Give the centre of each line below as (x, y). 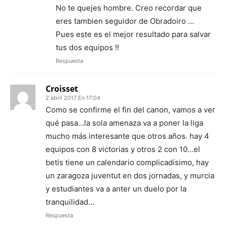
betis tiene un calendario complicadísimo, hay (127, 162)
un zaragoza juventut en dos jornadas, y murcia (130, 176)
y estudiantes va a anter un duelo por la (116, 189)
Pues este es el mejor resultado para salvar (133, 34)
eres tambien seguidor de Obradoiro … (125, 21)
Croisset (62, 89)
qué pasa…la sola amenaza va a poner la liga (124, 123)
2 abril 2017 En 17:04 (73, 98)
